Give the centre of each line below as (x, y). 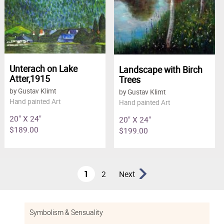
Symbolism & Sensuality (66, 212)
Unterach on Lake (43, 68)
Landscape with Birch (161, 70)
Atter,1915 (29, 78)
